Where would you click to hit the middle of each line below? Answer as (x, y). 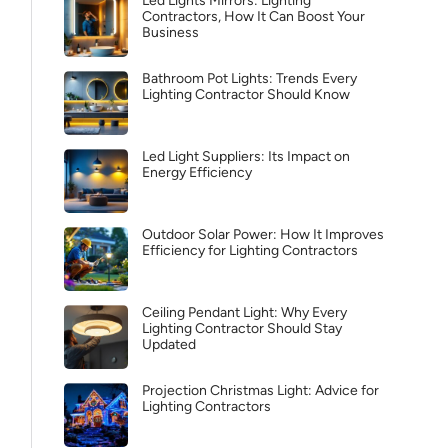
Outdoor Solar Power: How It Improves (263, 234)
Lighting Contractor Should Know (246, 94)
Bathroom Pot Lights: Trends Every (249, 78)
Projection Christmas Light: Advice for (260, 390)
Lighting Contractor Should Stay (242, 328)
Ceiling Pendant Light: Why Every (244, 312)
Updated (169, 344)
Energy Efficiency (197, 172)
